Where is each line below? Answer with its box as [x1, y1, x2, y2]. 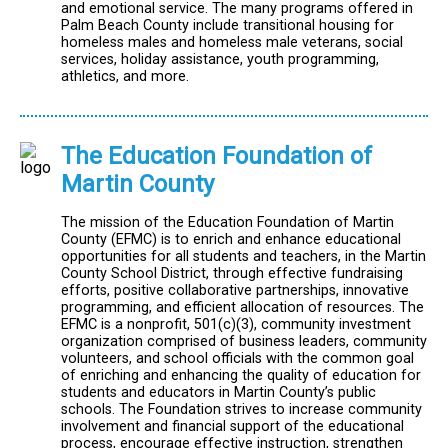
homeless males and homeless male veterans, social [61, 34, 403, 52]
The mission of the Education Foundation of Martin [61, 213, 394, 231]
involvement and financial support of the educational [61, 417, 404, 435]
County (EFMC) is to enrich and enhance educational [61, 230, 401, 248]
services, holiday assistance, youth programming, [61, 51, 379, 69]
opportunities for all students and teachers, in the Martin [61, 247, 426, 265]
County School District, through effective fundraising [61, 264, 403, 282]
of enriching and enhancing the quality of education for [61, 366, 421, 384]
